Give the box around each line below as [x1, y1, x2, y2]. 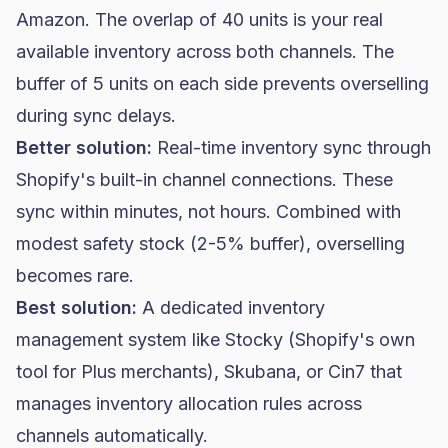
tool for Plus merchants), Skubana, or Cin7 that [16, 361, 402, 382]
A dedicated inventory [137, 297, 325, 318]
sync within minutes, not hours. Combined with [16, 201, 401, 222]
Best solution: [16, 297, 137, 318]
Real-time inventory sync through [152, 137, 431, 158]
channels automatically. [16, 425, 208, 446]
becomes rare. [16, 265, 134, 286]
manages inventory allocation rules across [16, 393, 362, 414]
